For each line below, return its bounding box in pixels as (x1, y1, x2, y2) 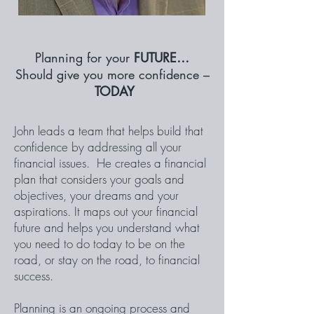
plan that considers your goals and (14, 171, 184, 187)
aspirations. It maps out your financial (14, 203, 198, 219)
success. (14, 268, 53, 284)
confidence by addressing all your (14, 139, 182, 155)
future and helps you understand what (14, 219, 200, 235)
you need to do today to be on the (14, 235, 185, 252)
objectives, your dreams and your (14, 187, 179, 203)
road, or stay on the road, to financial (14, 252, 200, 268)
